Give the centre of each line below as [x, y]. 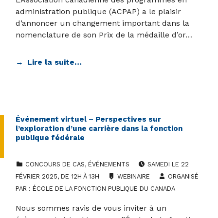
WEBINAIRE [133, 177]
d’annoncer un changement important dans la [102, 23]
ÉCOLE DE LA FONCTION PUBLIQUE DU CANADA [104, 189]
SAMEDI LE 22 [168, 164]
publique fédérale [50, 138]
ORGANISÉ [183, 177]
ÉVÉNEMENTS [109, 164]
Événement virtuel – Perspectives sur [88, 119]
